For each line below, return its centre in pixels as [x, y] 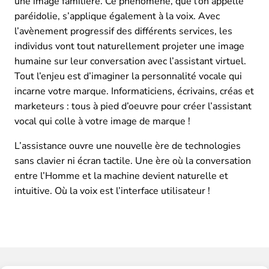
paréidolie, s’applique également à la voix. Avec [117, 16]
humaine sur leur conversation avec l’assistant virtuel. [130, 61]
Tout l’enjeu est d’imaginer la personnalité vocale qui [128, 76]
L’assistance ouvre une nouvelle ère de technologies [128, 146]
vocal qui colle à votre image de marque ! [102, 121]
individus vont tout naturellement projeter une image [129, 46]
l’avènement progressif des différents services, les [123, 31]
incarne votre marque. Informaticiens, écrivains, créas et [134, 91]
